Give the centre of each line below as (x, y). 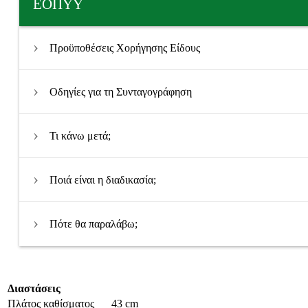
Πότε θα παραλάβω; (93, 224)
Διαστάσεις (34, 288)
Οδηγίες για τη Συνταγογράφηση (120, 92)
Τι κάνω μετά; (80, 136)
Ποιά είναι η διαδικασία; (102, 180)
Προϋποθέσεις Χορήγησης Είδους (124, 48)
